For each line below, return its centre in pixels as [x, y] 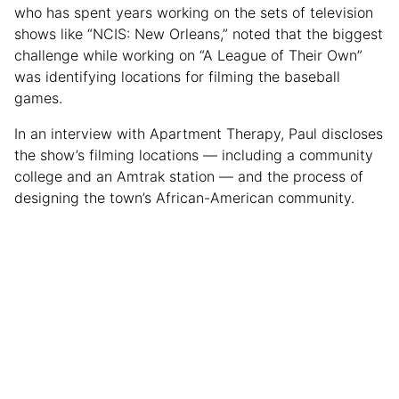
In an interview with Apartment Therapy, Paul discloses [199, 134]
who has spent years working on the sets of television [194, 13]
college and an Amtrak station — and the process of [189, 177]
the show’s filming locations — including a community [194, 155]
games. [38, 98]
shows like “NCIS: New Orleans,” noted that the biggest [199, 34]
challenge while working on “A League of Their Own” [188, 56]
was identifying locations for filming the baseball [177, 77]
